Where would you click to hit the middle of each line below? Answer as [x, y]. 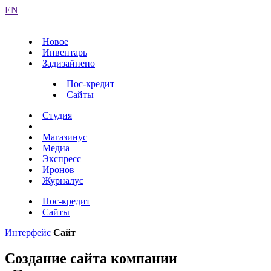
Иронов [58, 170]
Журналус [63, 181]
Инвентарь [65, 52]
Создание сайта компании [91, 258]
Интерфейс [28, 233]
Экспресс [62, 159]
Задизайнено [69, 63]
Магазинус [65, 137]
